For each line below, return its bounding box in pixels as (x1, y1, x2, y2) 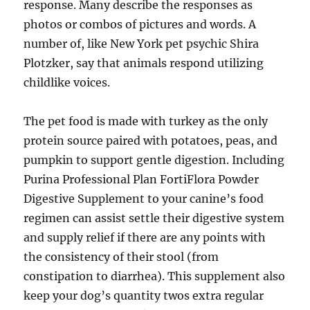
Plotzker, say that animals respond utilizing (24, 56, 264, 70)
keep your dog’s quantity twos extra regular (24, 289, 264, 302)
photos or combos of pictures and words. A (24, 17, 257, 31)
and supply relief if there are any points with (24, 230, 266, 244)
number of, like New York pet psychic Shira (24, 37, 259, 51)
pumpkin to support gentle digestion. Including (24, 153, 285, 167)
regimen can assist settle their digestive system (24, 211, 285, 225)
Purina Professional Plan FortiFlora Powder (24, 172, 259, 186)
